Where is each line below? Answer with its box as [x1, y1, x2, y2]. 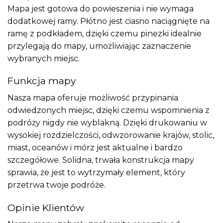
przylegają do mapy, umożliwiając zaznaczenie [7, 41, 191, 51]
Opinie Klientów [7, 201, 84, 214]
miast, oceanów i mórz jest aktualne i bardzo [7, 142, 183, 152]
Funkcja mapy [7, 75, 76, 87]
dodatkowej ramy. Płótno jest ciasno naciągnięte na [7, 16, 210, 26]
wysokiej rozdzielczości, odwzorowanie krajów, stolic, [7, 130, 214, 140]
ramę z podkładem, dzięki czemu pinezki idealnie [7, 28, 202, 38]
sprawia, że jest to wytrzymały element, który [7, 167, 185, 177]
